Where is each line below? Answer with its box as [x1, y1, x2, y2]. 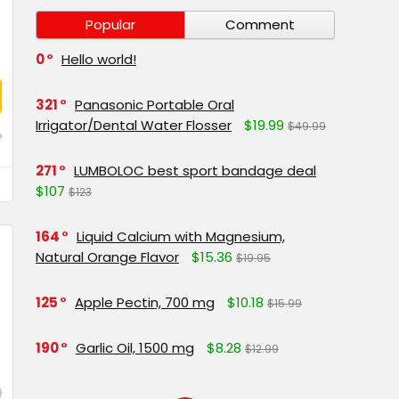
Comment [224, 15, 295, 34]
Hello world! [61, 50, 136, 69]
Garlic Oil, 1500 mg [76, 338, 194, 357]
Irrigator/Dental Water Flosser [36, 116, 232, 134]
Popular [85, 15, 135, 34]
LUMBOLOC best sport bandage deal [74, 161, 316, 180]
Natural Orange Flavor [36, 248, 179, 266]
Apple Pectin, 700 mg [75, 293, 215, 312]
